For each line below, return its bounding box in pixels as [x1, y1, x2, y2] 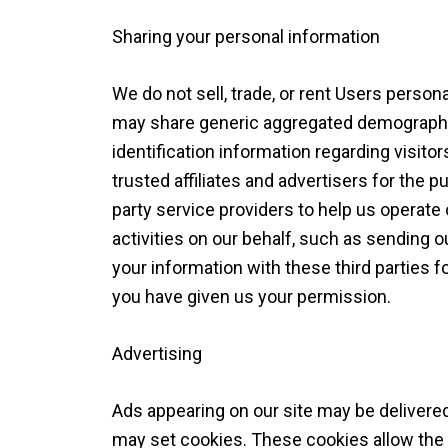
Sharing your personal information [112, 26, 380, 47]
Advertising [112, 343, 202, 364]
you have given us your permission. [112, 286, 391, 307]
